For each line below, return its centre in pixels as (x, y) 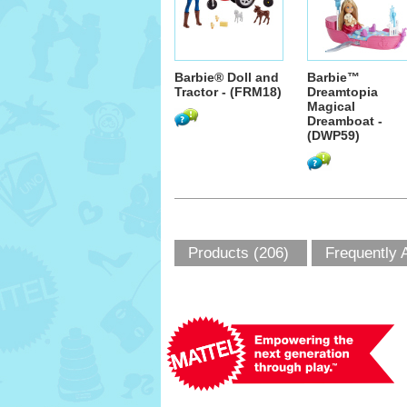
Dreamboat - (345, 121)
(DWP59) (333, 135)
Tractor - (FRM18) (228, 92)
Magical (331, 106)
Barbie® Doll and (227, 77)
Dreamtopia (342, 92)
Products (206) (238, 253)
